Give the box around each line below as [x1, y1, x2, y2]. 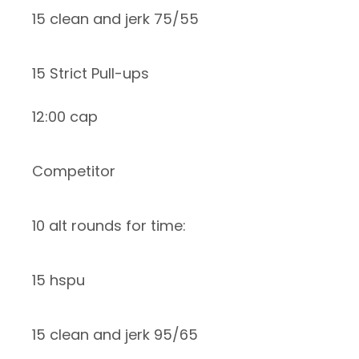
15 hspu [32, 270, 85, 291]
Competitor [32, 161, 115, 182]
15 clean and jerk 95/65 [32, 325, 198, 345]
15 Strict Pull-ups [32, 63, 149, 84]
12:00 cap [32, 107, 98, 127]
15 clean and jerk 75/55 [32, 9, 199, 30]
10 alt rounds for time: [32, 216, 186, 236]
